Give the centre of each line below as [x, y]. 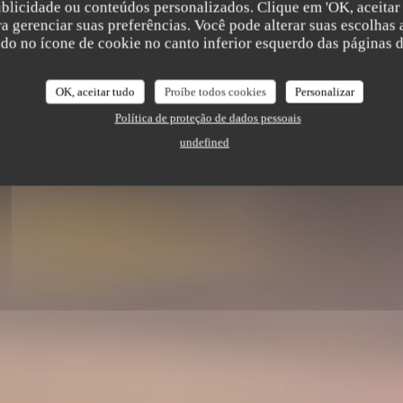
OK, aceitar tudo [95, 92]
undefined [204, 142]
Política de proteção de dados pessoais [208, 118]
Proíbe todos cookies [215, 92]
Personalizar [324, 92]
